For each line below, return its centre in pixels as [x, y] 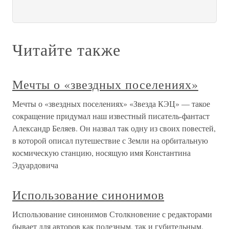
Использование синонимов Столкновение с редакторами [112, 214]
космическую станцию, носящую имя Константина [101, 153]
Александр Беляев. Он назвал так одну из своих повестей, [114, 128]
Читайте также [66, 49]
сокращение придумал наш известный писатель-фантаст [111, 116]
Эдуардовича [35, 165]
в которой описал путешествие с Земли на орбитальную [110, 140]
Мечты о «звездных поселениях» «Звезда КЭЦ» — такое [111, 104]
